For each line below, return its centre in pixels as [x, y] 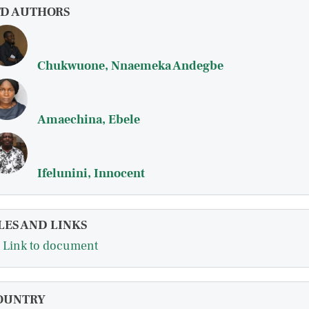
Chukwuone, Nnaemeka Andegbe [130, 66]
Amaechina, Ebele [89, 120]
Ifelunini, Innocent [91, 173]
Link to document [50, 246]
